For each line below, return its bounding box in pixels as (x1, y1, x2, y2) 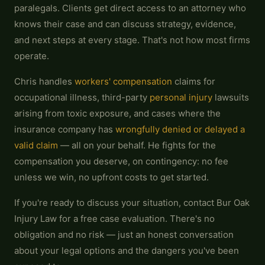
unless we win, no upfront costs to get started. (14, 172, 209, 183)
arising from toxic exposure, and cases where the (14, 108, 221, 119)
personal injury (150, 92, 212, 103)
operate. (14, 50, 49, 62)
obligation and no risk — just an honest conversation (14, 229, 234, 240)
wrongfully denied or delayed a (115, 124, 245, 135)
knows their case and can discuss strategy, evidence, (14, 18, 236, 30)
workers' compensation (75, 76, 172, 87)
